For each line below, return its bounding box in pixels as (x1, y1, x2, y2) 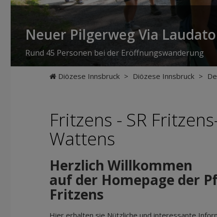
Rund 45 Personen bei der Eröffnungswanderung (25, 47, 204, 58)
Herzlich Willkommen (49, 156, 192, 174)
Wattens (49, 127, 115, 151)
